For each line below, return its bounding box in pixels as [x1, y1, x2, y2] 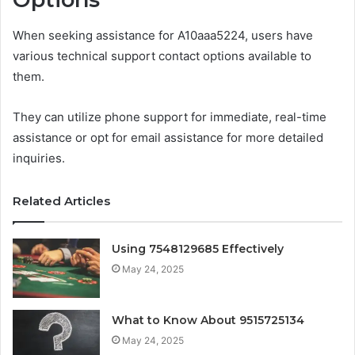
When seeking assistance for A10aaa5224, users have [13, 27, 313, 43]
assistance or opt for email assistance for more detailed [13, 129, 323, 145]
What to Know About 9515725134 [112, 312, 305, 327]
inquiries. [13, 150, 65, 166]
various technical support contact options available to [13, 48, 311, 63]
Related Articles [13, 193, 110, 208]
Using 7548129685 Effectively [112, 241, 284, 256]
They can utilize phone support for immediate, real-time [13, 109, 326, 124]
